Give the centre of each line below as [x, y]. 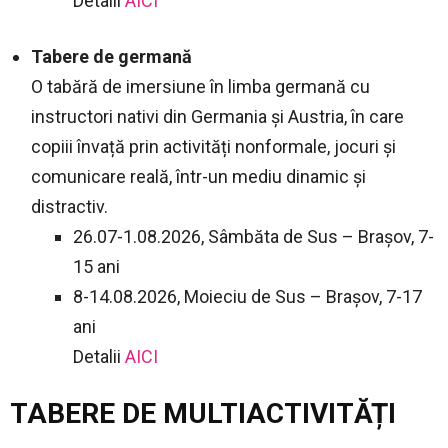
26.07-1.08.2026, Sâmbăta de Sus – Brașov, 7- [253, 236]
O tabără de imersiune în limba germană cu [200, 86]
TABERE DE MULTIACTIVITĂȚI [203, 413]
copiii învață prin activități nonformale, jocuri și [213, 146]
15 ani [96, 266]
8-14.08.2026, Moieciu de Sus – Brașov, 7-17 [247, 296]
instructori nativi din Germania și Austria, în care [217, 116]
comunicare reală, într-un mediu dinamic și [198, 176]
